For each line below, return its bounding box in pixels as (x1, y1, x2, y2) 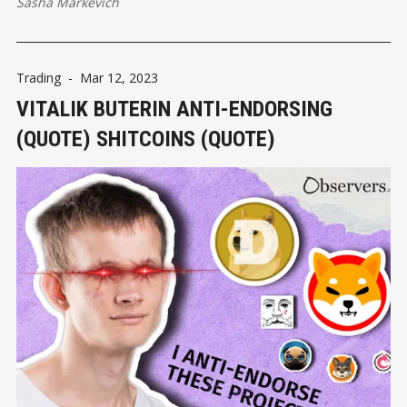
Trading (16, 68, 61, 86)
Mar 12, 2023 (80, 68, 158, 86)
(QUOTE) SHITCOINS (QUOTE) (16, 125, 275, 152)
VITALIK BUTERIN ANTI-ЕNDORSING (16, 95, 333, 122)
